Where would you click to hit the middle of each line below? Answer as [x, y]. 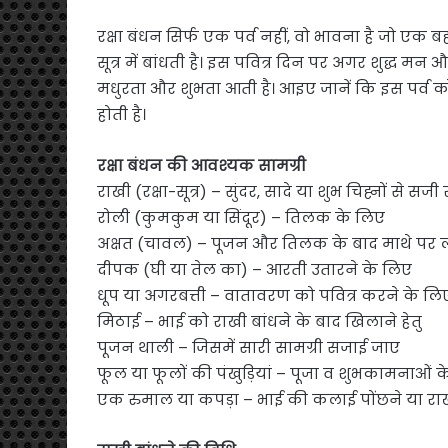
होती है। [121, 114]
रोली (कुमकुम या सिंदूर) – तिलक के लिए [241, 217]
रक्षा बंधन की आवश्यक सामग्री [201, 165]
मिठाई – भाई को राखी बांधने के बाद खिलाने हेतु [259, 321]
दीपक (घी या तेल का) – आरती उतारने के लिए [254, 269]
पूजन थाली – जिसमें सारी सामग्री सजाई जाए [248, 347]
